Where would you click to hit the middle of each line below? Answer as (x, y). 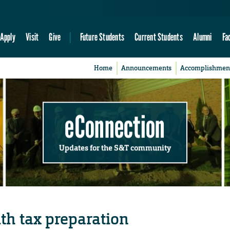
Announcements (147, 68)
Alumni (203, 37)
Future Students (102, 37)
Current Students (159, 37)
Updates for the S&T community (115, 148)
